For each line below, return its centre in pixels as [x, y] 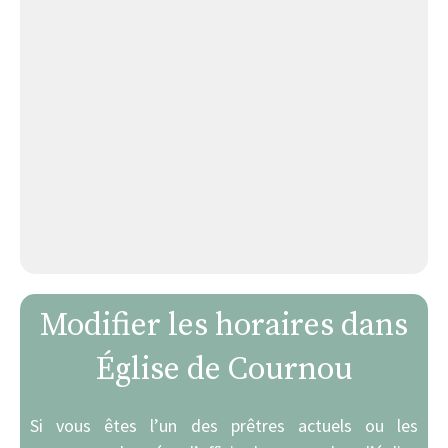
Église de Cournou [224, 370]
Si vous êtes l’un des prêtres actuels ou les [224, 426]
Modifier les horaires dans [224, 326]
